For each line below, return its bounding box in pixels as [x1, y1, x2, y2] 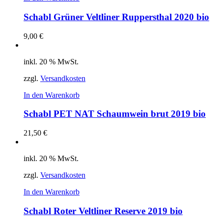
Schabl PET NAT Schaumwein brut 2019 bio [24, 109, 206, 119]
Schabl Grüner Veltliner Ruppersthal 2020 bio [24, 12, 209, 23]
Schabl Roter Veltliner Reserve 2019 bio [24, 205, 183, 216]
